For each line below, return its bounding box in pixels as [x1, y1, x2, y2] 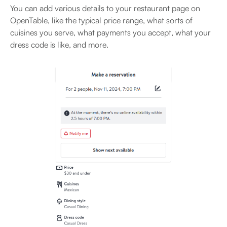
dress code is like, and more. [10, 39, 110, 50]
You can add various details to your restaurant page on [10, 3, 200, 13]
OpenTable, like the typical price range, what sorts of [10, 15, 193, 25]
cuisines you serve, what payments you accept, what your [10, 27, 211, 37]
